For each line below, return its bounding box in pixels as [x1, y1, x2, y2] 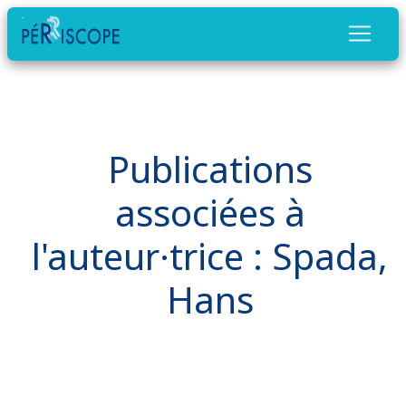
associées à [114, 187, 305, 237]
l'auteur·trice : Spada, [32, 230, 388, 281]
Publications [107, 143, 313, 194]
